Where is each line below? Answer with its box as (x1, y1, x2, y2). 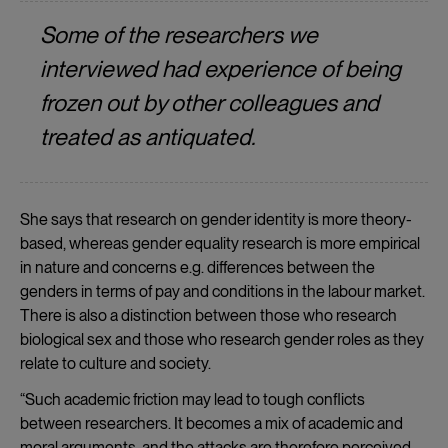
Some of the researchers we (40, 20, 318, 49)
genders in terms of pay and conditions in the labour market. (20, 281, 425, 301)
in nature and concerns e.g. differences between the (20, 257, 375, 277)
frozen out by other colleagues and (40, 88, 379, 117)
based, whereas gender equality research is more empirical (20, 233, 420, 253)
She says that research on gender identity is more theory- (20, 209, 412, 229)
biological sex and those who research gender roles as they (20, 329, 424, 349)
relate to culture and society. (20, 353, 211, 373)
